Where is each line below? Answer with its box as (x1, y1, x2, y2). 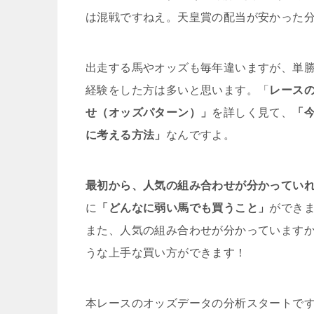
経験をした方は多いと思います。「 (86, 84, 270, 96)
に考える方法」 (86, 129, 166, 141)
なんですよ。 (165, 129, 235, 141)
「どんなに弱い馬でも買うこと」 (97, 202, 270, 214)
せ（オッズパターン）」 (86, 107, 212, 118)
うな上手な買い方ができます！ (86, 247, 247, 259)
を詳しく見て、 (212, 107, 293, 118)
